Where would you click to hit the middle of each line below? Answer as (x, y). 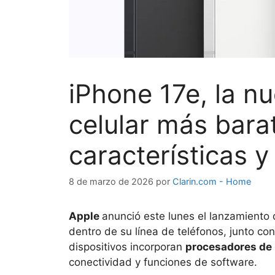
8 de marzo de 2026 (111, 181)
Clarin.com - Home (212, 181)
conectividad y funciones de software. (163, 262)
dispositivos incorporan (127, 246)
